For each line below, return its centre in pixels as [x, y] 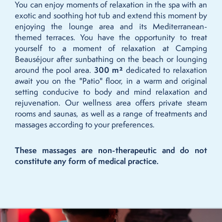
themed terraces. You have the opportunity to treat [111, 37]
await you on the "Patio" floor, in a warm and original [111, 81]
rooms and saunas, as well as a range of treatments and [111, 113]
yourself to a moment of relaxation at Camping [111, 48]
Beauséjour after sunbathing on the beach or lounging [111, 59]
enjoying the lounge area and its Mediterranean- [111, 26]
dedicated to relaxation [165, 70]
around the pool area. [55, 70]
